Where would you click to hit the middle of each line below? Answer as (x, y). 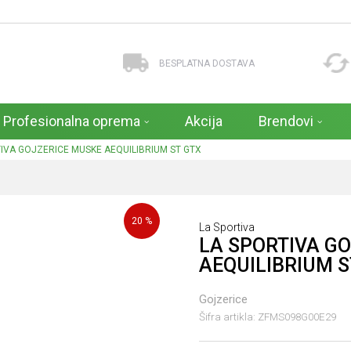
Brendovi (286, 121)
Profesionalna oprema (72, 121)
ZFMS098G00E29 (297, 317)
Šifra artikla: (228, 317)
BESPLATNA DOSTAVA (206, 63)
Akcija (204, 121)
